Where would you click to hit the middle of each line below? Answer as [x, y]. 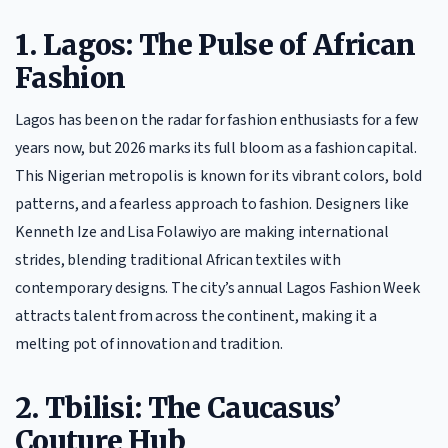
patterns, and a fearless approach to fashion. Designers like [212, 204]
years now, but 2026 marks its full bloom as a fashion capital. [216, 148]
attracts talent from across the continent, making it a [196, 316]
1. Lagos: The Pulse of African [215, 45]
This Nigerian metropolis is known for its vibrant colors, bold [219, 176]
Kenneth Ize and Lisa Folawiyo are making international [202, 232]
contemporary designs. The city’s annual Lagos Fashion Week [217, 288]
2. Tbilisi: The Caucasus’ [178, 408]
